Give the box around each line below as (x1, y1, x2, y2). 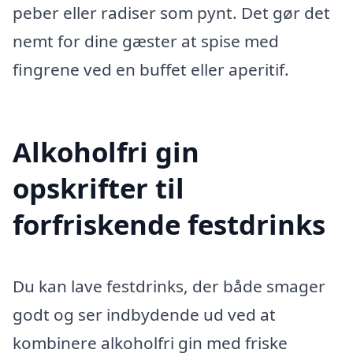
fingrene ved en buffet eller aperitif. (13, 58, 289, 80)
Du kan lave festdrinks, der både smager (13, 275, 325, 298)
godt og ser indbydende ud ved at (13, 303, 276, 326)
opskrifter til (13, 169, 184, 207)
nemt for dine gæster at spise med (13, 29, 279, 52)
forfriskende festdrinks (13, 206, 325, 243)
